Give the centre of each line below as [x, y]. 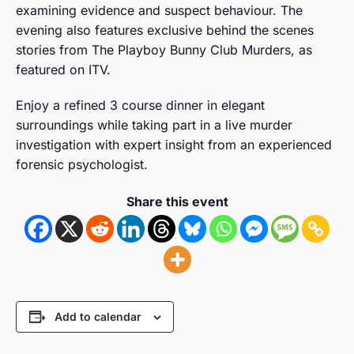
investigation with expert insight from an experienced [174, 144]
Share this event [177, 201]
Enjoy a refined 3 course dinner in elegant [140, 105]
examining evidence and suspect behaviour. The [159, 10]
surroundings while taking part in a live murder [154, 124]
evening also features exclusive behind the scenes [165, 30]
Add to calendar [98, 316]
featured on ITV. [63, 69]
